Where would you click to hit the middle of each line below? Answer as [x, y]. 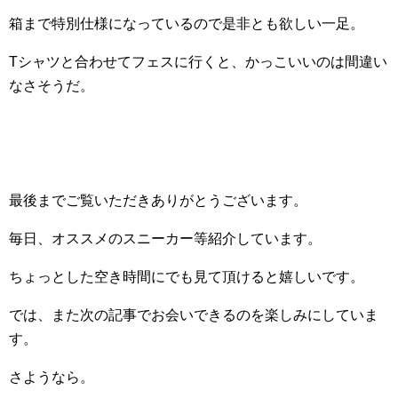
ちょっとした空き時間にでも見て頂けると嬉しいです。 [187, 277]
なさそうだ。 [52, 86]
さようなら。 [52, 377]
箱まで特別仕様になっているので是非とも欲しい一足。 [187, 24]
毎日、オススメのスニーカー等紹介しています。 [165, 239]
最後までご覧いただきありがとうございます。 [158, 200]
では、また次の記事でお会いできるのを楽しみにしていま [194, 315]
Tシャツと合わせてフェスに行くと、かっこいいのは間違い [198, 62]
